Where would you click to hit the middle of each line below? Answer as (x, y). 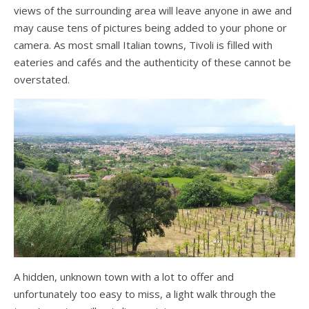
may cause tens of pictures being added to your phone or (150, 28)
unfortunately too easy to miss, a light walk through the (145, 293)
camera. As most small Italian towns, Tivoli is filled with (143, 45)
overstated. (42, 80)
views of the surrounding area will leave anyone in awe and (153, 11)
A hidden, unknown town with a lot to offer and (124, 276)
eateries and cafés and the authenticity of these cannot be (152, 62)
